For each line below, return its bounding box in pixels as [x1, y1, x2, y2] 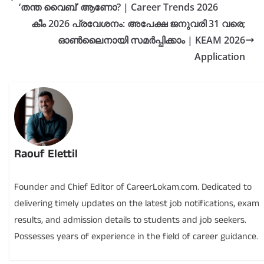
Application [194, 50, 245, 64]
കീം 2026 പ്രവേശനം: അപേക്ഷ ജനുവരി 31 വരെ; [31, 17, 245, 31]
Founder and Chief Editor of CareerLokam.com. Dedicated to [14, 180, 252, 194]
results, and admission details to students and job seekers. [14, 213, 247, 227]
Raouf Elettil [14, 146, 78, 163]
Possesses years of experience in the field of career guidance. [14, 230, 259, 244]
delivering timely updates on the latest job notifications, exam [14, 197, 260, 211]
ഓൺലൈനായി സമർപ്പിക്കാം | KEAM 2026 [58, 34, 245, 47]
